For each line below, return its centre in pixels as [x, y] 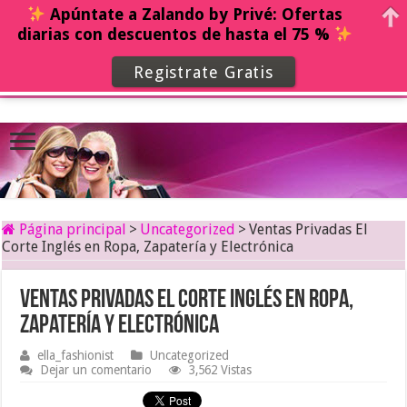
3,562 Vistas [221, 370]
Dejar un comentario [96, 370]
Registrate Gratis [203, 72]
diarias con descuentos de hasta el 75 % [175, 35]
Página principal [71, 230]
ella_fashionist [76, 356]
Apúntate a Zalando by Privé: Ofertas [194, 15]
